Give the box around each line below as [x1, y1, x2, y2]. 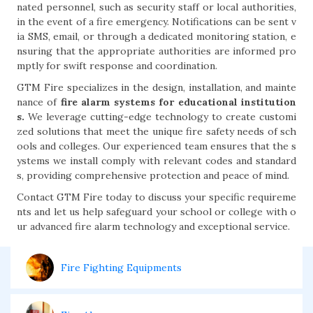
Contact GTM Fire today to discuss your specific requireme [17, 191, 296, 203]
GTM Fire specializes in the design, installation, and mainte [17, 81, 296, 94]
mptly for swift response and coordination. [17, 59, 217, 72]
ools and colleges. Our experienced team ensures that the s [17, 140, 296, 152]
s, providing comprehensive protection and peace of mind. [17, 169, 289, 182]
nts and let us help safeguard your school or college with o [17, 205, 296, 218]
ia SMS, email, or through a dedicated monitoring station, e [17, 30, 296, 43]
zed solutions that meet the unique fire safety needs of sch [17, 125, 296, 138]
